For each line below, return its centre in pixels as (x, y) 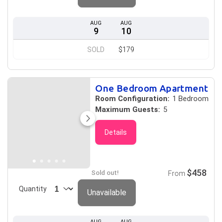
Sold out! (105, 173)
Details (116, 132)
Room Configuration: (133, 99)
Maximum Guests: (128, 110)
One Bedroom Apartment (152, 88)
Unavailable (107, 193)
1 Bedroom (190, 99)
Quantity (33, 189)
